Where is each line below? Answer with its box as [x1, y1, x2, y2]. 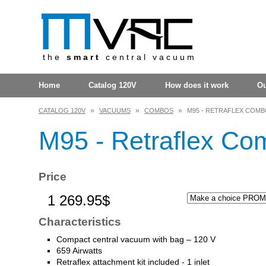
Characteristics [39, 216, 121, 228]
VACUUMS [99, 107, 131, 114]
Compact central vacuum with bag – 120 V [56, 235, 216, 244]
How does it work [165, 81, 229, 90]
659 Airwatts [56, 246, 102, 255]
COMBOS [144, 107, 173, 114]
